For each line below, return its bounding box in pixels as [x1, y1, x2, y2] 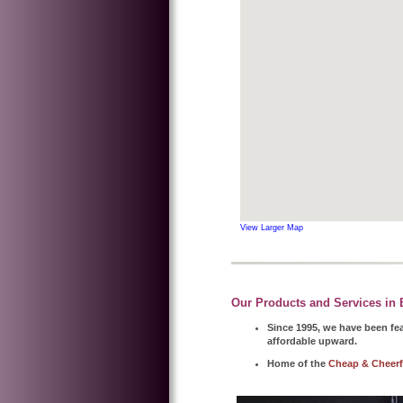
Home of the [267, 357, 326, 369]
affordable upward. [267, 335, 357, 346]
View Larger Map [240, 222, 303, 232]
